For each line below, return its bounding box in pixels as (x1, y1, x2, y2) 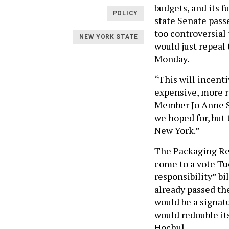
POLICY (112, 10, 138, 17)
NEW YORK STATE (79, 33, 138, 41)
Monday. (154, 52, 189, 65)
